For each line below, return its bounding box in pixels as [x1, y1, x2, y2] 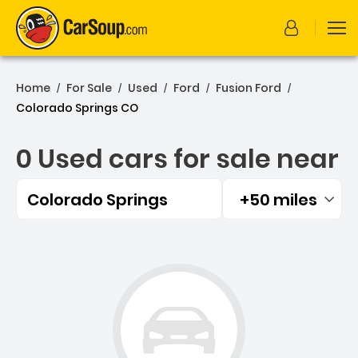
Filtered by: [222, 198, 282, 213]
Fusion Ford [216, 80, 281, 96]
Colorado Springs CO [16, 100, 138, 116]
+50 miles [240, 189, 317, 211]
